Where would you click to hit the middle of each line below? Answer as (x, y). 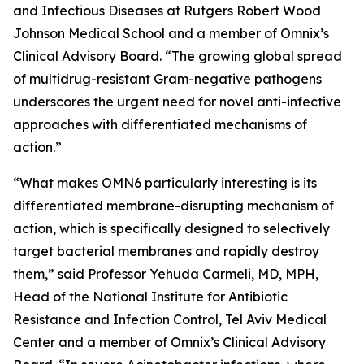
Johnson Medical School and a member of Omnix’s (171, 33)
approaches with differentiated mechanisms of (160, 124)
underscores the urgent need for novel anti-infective (177, 102)
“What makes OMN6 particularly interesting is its (165, 183)
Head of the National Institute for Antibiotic (150, 297)
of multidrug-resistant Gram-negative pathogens (167, 79)
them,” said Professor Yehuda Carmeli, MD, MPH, (166, 274)
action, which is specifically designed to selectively (171, 228)
